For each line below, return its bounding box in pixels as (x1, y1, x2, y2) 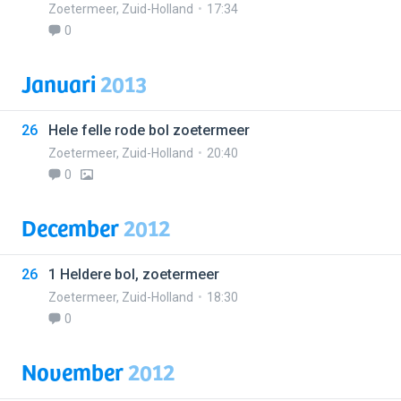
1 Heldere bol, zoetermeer (48, 266, 219, 283)
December (21, 209, 124, 244)
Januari (21, 65, 100, 100)
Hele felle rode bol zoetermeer (48, 122, 250, 139)
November (21, 354, 128, 388)
